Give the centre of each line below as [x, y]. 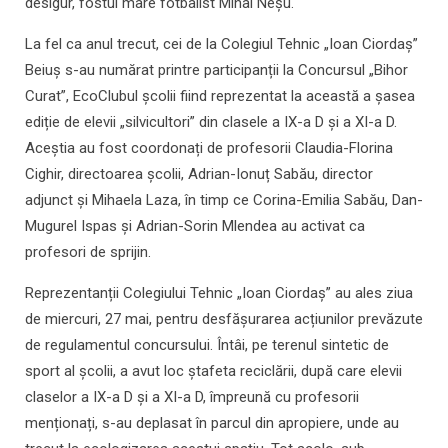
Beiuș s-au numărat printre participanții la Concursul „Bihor [216, 70]
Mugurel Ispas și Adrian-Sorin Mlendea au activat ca [195, 226]
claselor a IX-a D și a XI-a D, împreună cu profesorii [192, 397]
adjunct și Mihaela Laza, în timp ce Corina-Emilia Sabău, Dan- [224, 200]
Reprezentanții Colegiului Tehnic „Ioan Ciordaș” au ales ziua [219, 293]
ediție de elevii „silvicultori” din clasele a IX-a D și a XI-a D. [211, 122]
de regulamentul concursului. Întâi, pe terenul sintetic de [207, 345]
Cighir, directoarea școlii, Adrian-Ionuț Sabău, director [199, 174]
